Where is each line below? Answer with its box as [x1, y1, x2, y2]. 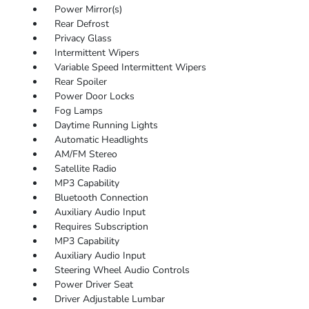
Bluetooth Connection [54, 191, 148, 205]
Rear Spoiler [54, 75, 107, 89]
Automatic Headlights [54, 133, 148, 147]
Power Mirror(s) [54, 3, 122, 17]
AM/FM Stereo [54, 148, 117, 161]
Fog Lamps [54, 104, 103, 118]
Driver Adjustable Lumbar [54, 292, 165, 306]
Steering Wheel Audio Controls [54, 263, 190, 277]
